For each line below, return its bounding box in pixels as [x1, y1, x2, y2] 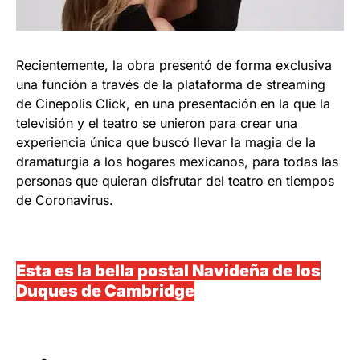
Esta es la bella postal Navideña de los [16, 261, 321, 281]
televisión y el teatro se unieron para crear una [16, 115, 297, 132]
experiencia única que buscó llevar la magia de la [16, 134, 316, 151]
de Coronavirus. [16, 192, 113, 209]
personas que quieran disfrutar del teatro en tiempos [16, 173, 334, 190]
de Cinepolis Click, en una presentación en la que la [16, 96, 330, 112]
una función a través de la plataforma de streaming [16, 76, 325, 93]
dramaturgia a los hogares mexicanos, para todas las [16, 153, 338, 170]
